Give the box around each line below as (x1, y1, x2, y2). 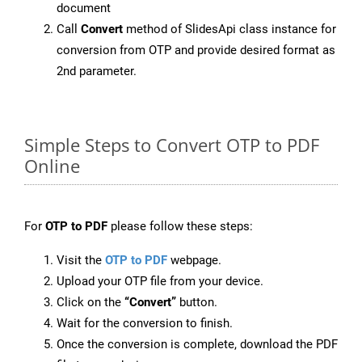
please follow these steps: (107, 219, 253, 234)
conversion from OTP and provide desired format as (57, 43, 335, 58)
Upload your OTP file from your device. (57, 274, 263, 289)
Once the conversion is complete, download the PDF (57, 337, 338, 352)
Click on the (57, 295, 124, 310)
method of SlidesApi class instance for (123, 22, 336, 37)
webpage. (167, 253, 221, 268)
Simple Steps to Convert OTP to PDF (24, 133, 319, 158)
